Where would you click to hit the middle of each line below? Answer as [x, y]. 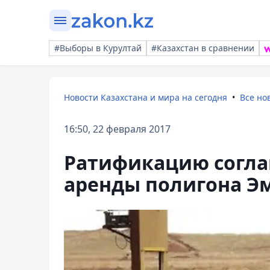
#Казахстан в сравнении [203, 48]
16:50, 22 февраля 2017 [117, 129]
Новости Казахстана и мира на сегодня [146, 97]
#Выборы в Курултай [98, 48]
